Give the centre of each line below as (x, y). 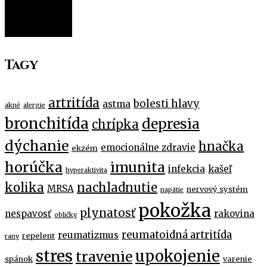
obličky (66, 215)
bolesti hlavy (167, 103)
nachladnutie (117, 187)
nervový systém (217, 189)
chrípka (115, 124)
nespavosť (28, 213)
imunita (138, 167)
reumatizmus (88, 235)
